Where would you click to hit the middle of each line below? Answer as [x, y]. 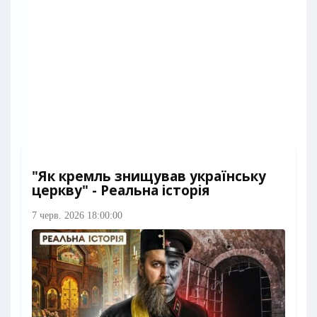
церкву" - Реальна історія [121, 191]
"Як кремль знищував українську [149, 177]
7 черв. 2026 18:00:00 [77, 215]
